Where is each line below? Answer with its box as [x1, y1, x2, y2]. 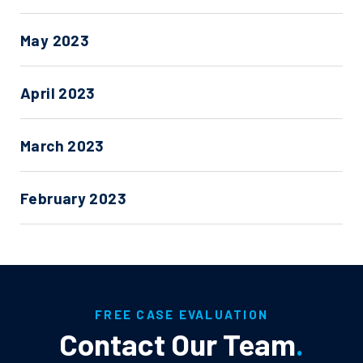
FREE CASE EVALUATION [95, 307, 268, 322]
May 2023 [20, 31, 90, 49]
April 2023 [20, 83, 96, 102]
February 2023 [20, 189, 126, 207]
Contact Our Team [59, 326, 296, 361]
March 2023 [20, 136, 105, 155]
